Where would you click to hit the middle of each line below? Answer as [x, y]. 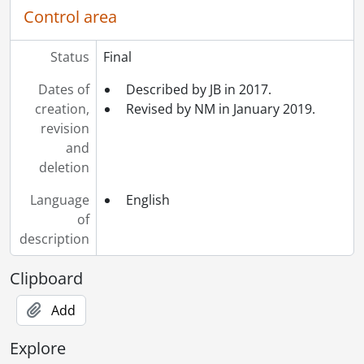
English [147, 199]
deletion [64, 167]
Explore [38, 348]
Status [69, 56]
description [54, 238]
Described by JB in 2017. [198, 89]
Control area [70, 16]
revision [65, 128]
